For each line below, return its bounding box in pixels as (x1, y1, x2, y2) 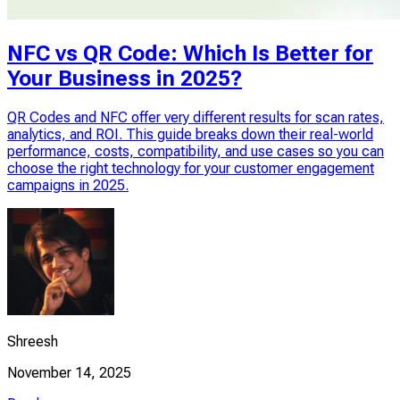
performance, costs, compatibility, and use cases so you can (7, 142, 384, 160)
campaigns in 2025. (7, 176, 129, 194)
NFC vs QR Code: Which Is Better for (7, 40, 373, 66)
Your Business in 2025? (7, 65, 242, 91)
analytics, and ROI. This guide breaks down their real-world (7, 125, 373, 143)
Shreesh (7, 332, 58, 350)
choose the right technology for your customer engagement (7, 159, 374, 177)
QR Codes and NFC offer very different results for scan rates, (7, 108, 384, 126)
